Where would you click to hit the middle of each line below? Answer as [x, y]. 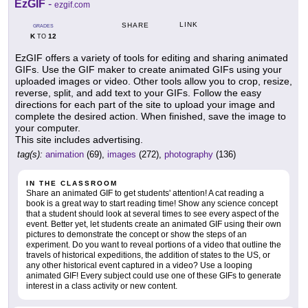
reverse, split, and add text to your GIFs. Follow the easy [138, 92]
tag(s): [30, 154]
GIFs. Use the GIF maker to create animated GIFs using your [148, 69]
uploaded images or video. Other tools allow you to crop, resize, [154, 81]
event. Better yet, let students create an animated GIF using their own [154, 224]
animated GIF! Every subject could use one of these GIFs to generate [154, 275]
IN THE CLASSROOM [72, 183]
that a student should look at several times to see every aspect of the [153, 213]
